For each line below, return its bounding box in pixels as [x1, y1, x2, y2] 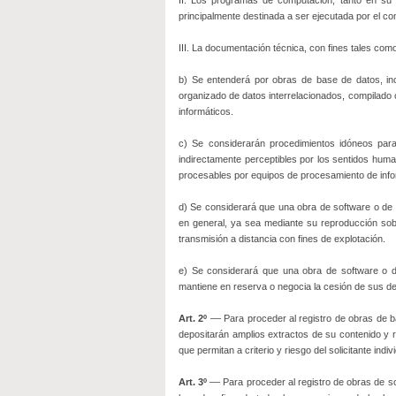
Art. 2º [179, 313, 208, 324]
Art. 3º [179, 377, 208, 387]
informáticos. [179, 106, 233, 117]
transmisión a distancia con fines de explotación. [179, 233, 385, 244]
